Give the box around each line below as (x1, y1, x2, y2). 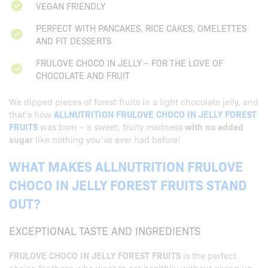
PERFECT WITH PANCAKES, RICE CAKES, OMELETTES (36, 22, 246, 34)
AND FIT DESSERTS (36, 34, 111, 47)
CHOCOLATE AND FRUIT (36, 69, 130, 81)
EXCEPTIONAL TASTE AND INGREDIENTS (9, 223, 200, 239)
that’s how (9, 108, 54, 120)
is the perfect (181, 249, 236, 262)
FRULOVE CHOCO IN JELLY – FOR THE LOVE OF (36, 56, 223, 69)
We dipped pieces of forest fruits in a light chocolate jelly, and (9, 95, 258, 108)
